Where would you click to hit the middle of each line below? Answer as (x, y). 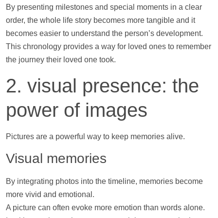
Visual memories (56, 159)
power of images (77, 110)
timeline (122, 182)
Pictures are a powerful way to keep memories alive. (95, 136)
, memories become (169, 182)
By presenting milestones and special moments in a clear (104, 7)
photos (67, 182)
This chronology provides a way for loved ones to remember (109, 47)
